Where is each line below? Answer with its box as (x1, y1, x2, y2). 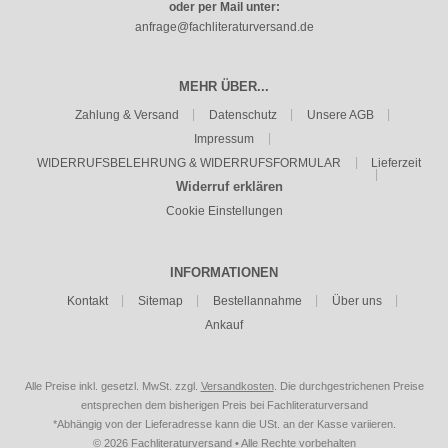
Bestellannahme (212, 294, 302, 308)
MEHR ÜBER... (179, 79, 269, 94)
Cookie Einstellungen (165, 204, 283, 218)
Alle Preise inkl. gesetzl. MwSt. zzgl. (24, 380, 201, 392)
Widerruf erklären (175, 179, 283, 194)
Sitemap (137, 294, 183, 308)
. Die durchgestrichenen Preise (273, 380, 424, 392)
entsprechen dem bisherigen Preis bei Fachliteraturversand (80, 399, 368, 411)
